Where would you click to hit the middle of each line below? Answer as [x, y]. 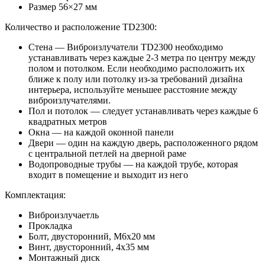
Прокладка [50, 225]
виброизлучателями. [70, 100]
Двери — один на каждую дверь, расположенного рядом [143, 143]
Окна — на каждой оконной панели [101, 132]
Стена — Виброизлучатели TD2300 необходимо [126, 47]
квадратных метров [68, 121]
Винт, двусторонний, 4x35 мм [89, 247]
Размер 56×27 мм [63, 7]
